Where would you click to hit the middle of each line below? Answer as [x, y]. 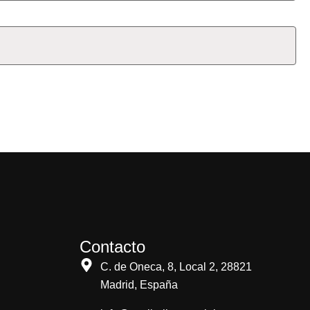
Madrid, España [139, 285]
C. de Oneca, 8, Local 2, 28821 [176, 267]
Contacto [112, 247]
